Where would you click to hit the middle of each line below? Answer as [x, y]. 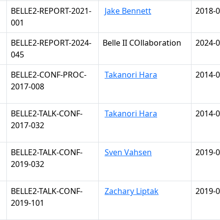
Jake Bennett [128, 11]
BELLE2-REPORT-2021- [51, 11]
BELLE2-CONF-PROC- [49, 75]
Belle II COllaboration [142, 43]
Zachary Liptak [132, 191]
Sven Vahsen [128, 152]
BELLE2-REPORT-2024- [51, 43]
